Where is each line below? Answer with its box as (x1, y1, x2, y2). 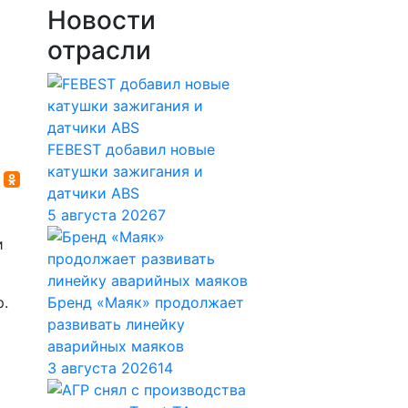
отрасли (47, 35, 151, 66)
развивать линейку (47, 315, 185, 333)
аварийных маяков (47, 337, 184, 355)
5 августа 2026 (47, 206, 158, 224)
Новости (47, 5, 156, 36)
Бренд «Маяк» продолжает (47, 293, 244, 311)
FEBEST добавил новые (47, 140, 215, 158)
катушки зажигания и (47, 162, 203, 180)
